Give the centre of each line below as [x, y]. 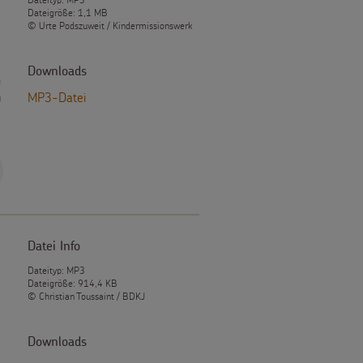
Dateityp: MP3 [56, 270]
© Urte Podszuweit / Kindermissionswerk [109, 26]
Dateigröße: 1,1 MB [67, 13]
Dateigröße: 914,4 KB [72, 283]
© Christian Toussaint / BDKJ [86, 296]
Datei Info [53, 246]
